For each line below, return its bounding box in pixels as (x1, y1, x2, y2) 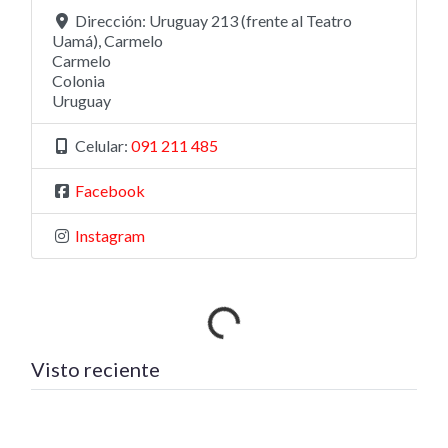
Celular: (75, 136, 131, 156)
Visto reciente (31, 357, 160, 382)
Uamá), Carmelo (52, 31, 163, 51)
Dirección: (75, 11, 149, 31)
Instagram (75, 226, 145, 246)
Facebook (75, 181, 145, 201)
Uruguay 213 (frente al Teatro (149, 11, 352, 31)
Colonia (52, 71, 105, 91)
